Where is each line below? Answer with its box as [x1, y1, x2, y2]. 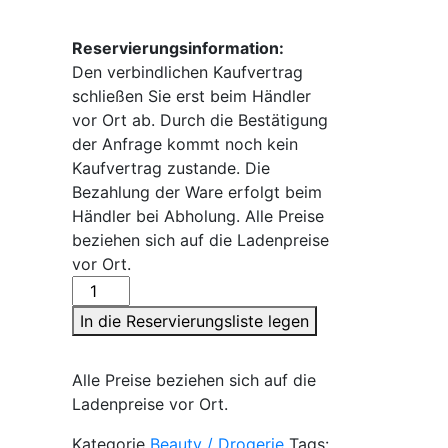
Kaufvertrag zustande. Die [71, 157, 270, 178]
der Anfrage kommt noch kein [71, 133, 298, 154]
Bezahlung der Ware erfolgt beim [71, 181, 322, 202]
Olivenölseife [70, 324, 168, 345]
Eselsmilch [70, 276, 150, 297]
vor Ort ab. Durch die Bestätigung [71, 109, 328, 130]
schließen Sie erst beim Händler [71, 85, 311, 106]
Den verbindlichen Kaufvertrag [71, 61, 303, 82]
